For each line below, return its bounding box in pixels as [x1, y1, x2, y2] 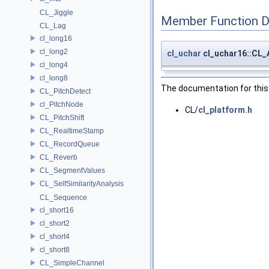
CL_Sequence [40, 193, 87, 202]
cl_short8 [40, 245, 70, 254]
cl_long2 [40, 47, 68, 56]
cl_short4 [40, 232, 70, 241]
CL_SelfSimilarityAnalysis [40, 179, 124, 188]
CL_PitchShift [40, 113, 84, 122]
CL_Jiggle [40, 8, 73, 17]
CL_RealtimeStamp [40, 126, 104, 135]
